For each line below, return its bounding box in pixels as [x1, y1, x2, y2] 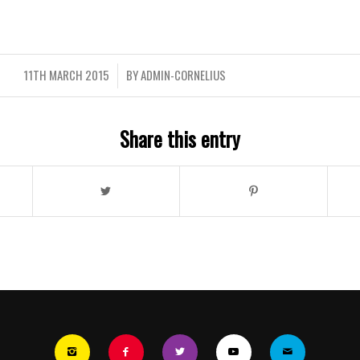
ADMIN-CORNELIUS [141, 65, 227, 84]
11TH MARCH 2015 [23, 65, 110, 84]
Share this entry [119, 123, 240, 153]
